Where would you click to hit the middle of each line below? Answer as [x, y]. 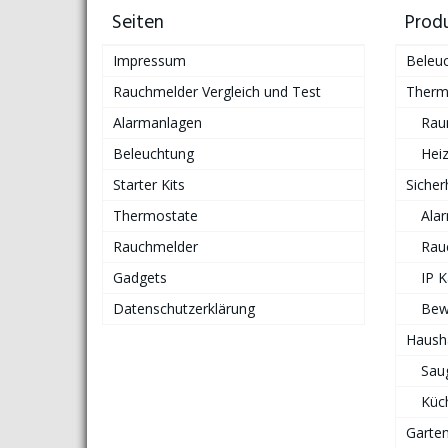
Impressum [149, 61]
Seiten [138, 23]
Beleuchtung [153, 154]
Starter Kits [149, 185]
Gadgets [140, 278]
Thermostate [155, 216]
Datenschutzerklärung [184, 309]
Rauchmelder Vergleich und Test [217, 92]
